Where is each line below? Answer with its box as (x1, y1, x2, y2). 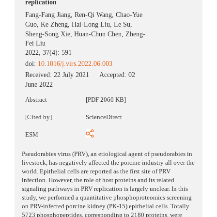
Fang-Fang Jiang (25, 11, 71, 19)
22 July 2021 (54, 71, 90, 79)
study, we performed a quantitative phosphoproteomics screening (22, 194, 192, 201)
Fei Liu (25, 40, 46, 47)
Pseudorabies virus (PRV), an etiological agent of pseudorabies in (22, 150, 192, 158)
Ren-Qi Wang (75, 11, 112, 19)
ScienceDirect (86, 113, 123, 121)
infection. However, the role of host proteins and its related (22, 176, 174, 184)
